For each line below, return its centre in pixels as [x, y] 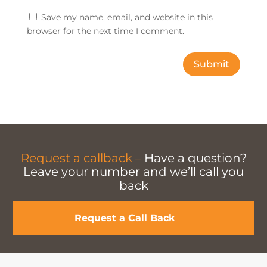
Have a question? [194, 158]
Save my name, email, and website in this [127, 17]
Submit [212, 64]
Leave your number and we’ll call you [133, 172]
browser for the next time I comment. [105, 31]
